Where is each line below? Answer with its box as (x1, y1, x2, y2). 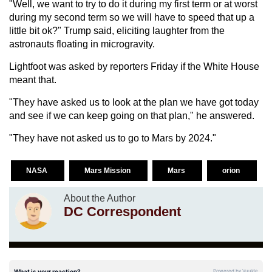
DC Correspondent (64, 203, 181, 219)
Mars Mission (84, 166, 132, 175)
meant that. (9, 74, 56, 85)
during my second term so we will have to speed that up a (9, 12, 254, 22)
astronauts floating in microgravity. (9, 38, 155, 49)
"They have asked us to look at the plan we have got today (9, 97, 259, 107)
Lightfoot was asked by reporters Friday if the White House (9, 61, 259, 72)
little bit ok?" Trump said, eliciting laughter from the (9, 25, 225, 36)
